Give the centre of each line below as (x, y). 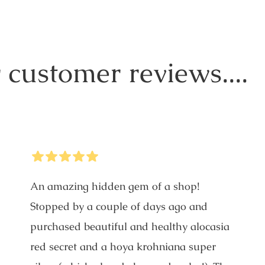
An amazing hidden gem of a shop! (114, 186)
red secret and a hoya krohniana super (123, 246)
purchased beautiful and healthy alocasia (130, 226)
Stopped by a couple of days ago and (119, 206)
